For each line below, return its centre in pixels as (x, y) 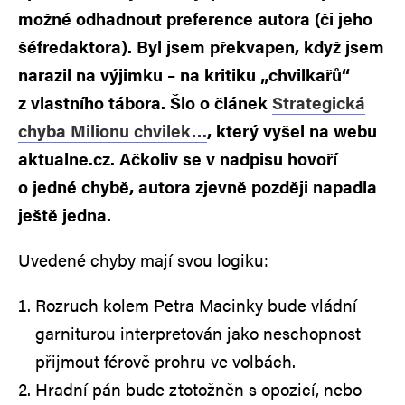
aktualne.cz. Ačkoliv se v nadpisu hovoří (178, 158)
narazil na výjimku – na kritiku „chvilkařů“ (184, 74)
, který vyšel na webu (292, 130)
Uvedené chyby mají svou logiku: (143, 259)
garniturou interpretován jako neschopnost (198, 333)
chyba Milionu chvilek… (113, 130)
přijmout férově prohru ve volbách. (165, 361)
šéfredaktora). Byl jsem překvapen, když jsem (201, 46)
